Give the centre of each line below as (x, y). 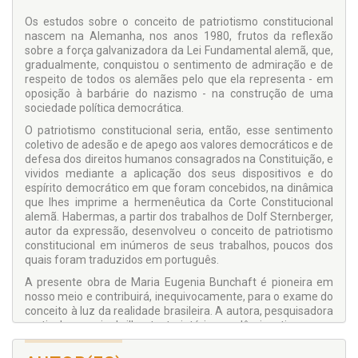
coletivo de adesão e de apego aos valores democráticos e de (179, 145)
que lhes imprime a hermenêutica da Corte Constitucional (179, 203)
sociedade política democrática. (104, 108)
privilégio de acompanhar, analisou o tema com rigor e (179, 340)
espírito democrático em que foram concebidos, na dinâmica (179, 188)
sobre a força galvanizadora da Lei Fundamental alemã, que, (179, 51)
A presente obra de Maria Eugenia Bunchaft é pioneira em (179, 282)
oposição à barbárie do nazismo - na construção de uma (179, 94)
